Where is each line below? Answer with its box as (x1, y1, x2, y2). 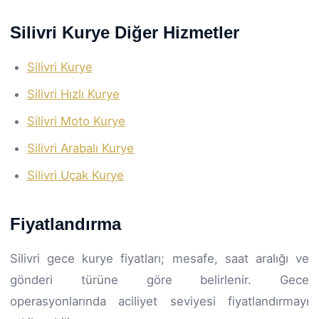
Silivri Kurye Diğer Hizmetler (10, 22, 239, 42)
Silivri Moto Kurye (27, 113, 125, 128)
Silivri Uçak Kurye (27, 167, 124, 182)
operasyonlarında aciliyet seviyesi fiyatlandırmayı (10, 293, 309, 308)
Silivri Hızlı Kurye (27, 86, 120, 101)
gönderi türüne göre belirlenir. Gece (10, 272, 309, 287)
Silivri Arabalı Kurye (27, 140, 134, 155)
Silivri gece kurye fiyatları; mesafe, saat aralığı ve (10, 251, 309, 266)
